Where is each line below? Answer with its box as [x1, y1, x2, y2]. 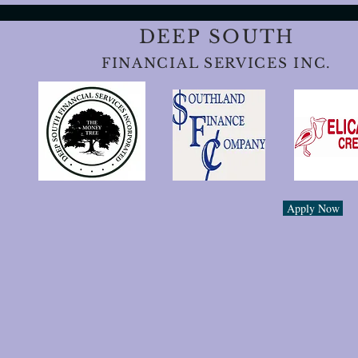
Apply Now [286, 201, 340, 216]
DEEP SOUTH [138, 26, 295, 48]
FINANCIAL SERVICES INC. [101, 55, 332, 72]
